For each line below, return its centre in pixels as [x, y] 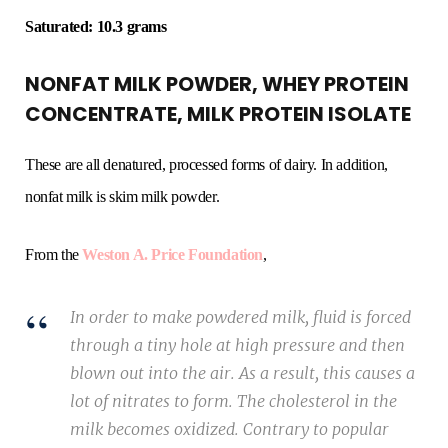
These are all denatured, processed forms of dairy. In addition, [206, 165]
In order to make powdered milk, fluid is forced [240, 317]
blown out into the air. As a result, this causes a [242, 373]
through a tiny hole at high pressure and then [237, 345]
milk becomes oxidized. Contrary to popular [229, 429]
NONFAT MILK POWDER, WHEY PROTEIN [217, 84]
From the [54, 255]
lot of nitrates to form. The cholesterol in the [233, 401]
